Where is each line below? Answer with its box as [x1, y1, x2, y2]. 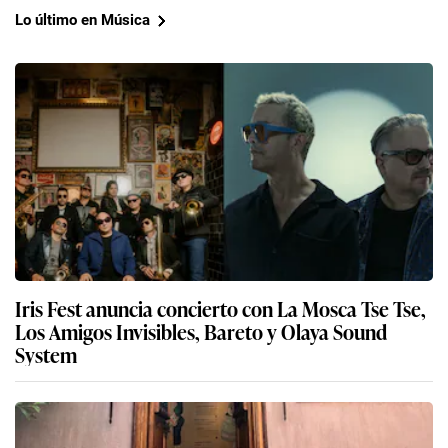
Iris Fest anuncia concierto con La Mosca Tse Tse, [15, 292, 426, 323]
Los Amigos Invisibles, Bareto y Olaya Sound [15, 315, 387, 346]
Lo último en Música [15, 11, 150, 30]
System [15, 338, 77, 369]
